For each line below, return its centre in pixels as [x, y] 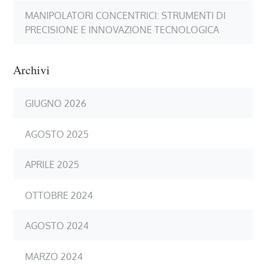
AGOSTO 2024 [57, 225]
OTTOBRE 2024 [59, 195]
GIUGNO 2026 [56, 103]
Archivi [32, 69]
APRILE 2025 [52, 164]
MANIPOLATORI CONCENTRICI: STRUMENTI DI [126, 15]
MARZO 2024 [54, 256]
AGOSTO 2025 [57, 134]
